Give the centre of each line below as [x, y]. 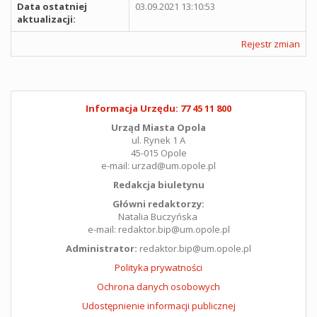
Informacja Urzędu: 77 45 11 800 [158, 108]
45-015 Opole [158, 152]
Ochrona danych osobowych [158, 286]
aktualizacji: [46, 19]
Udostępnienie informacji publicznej [158, 305]
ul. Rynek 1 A [158, 140]
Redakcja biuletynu [158, 184]
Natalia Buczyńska [158, 216]
